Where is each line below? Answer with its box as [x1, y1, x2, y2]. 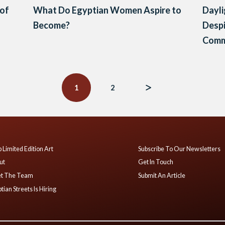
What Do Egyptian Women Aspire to [33, 5, 182, 16]
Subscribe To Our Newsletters [138, 145, 221, 153]
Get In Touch [138, 158, 174, 166]
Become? [33, 20, 70, 31]
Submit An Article [138, 171, 186, 179]
